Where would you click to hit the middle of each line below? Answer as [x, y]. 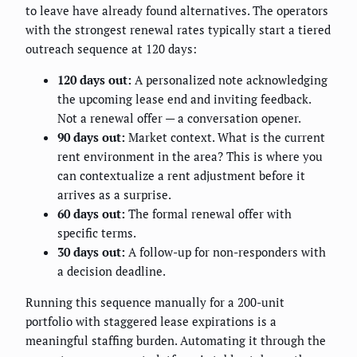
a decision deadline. [112, 271]
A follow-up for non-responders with [226, 252]
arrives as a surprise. [114, 195]
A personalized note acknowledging [229, 80]
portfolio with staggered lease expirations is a [151, 322]
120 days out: [94, 80]
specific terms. [97, 233]
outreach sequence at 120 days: [111, 49]
